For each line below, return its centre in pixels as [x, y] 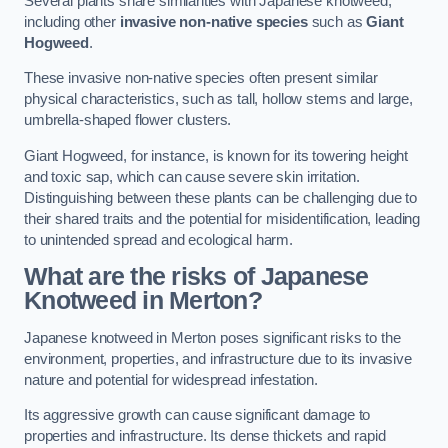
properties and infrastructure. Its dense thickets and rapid [205, 436]
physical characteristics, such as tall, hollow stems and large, [218, 99]
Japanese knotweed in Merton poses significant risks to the [212, 337]
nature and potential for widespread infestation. [171, 379]
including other [72, 21]
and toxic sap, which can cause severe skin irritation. [192, 176]
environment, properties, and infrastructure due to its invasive [218, 358]
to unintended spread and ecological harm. [159, 239]
